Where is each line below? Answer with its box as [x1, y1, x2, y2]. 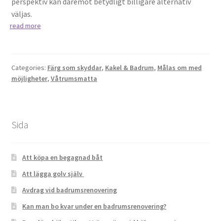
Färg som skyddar [47, 63, 102, 72]
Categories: [11, 63, 47, 72]
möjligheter [11, 74, 47, 83]
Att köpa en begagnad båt [22, 153, 103, 162]
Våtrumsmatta [50, 74, 97, 83]
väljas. [11, 9, 32, 19]
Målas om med [157, 63, 202, 72]
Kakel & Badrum [105, 63, 154, 72]
